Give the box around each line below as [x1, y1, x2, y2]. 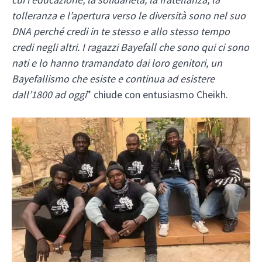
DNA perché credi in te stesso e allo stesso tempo [12, 25, 230, 39]
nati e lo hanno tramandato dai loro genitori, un [12, 56, 222, 70]
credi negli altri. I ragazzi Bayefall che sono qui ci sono [12, 40, 249, 54]
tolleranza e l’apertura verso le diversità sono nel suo [12, 9, 246, 23]
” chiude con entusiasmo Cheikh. [87, 88, 228, 102]
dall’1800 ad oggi [12, 88, 87, 102]
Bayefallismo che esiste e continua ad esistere [12, 72, 215, 86]
